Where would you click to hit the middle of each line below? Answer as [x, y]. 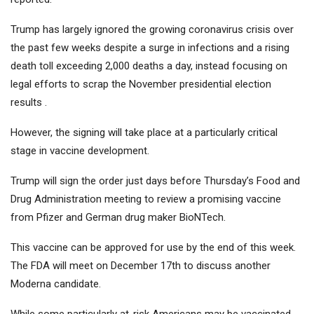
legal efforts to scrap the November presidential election [141, 84]
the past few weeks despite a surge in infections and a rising [150, 48]
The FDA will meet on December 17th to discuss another [141, 266]
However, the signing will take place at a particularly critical [144, 133]
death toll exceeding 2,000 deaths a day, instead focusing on [149, 66]
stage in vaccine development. [80, 151]
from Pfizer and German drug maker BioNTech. [118, 218]
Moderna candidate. [56, 284]
